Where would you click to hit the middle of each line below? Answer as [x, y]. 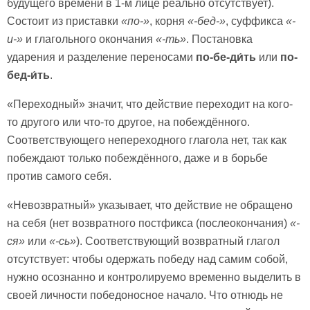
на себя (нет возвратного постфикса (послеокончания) [148, 223]
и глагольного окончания [89, 39]
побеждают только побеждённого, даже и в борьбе [137, 158]
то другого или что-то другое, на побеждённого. [128, 122]
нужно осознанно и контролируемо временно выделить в [154, 277]
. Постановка [219, 39]
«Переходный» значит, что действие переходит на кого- [150, 104]
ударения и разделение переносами [100, 57]
